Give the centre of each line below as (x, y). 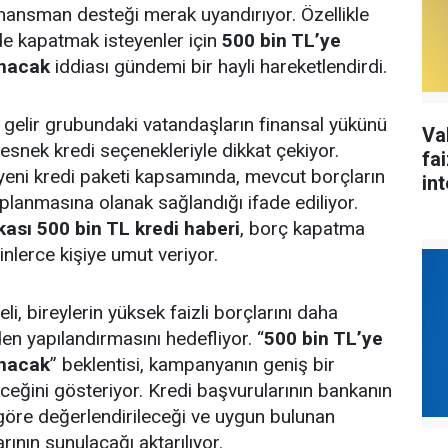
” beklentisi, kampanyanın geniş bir (192, 364)
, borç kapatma (302, 228)
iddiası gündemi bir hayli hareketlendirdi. (218, 66)
